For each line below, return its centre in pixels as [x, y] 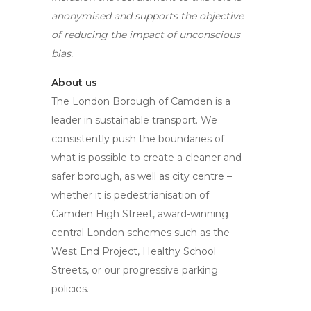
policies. [70, 289]
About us [76, 83]
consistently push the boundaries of [138, 139]
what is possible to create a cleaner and [146, 158]
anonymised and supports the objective [148, 16]
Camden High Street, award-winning [140, 214]
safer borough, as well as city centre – [142, 176]
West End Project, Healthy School [134, 251]
